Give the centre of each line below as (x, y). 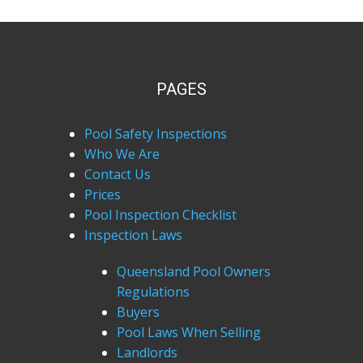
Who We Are (122, 154)
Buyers (138, 312)
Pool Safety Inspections (156, 134)
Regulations (153, 292)
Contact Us (117, 174)
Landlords (147, 352)
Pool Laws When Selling (189, 332)
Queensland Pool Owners (194, 271)
